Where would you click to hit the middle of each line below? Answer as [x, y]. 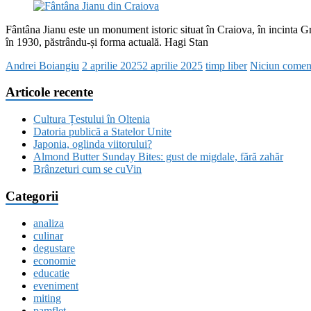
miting [47, 298]
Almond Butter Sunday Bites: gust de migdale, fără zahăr [158, 157]
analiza [49, 223]
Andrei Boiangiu [42, 65]
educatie [51, 273]
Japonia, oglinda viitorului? [93, 144]
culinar [48, 235]
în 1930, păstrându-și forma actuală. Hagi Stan [107, 42]
